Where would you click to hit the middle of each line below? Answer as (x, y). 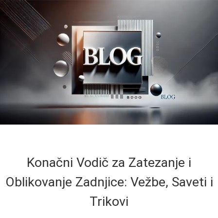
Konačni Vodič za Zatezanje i (109, 162)
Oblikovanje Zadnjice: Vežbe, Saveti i (109, 182)
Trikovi (109, 201)
